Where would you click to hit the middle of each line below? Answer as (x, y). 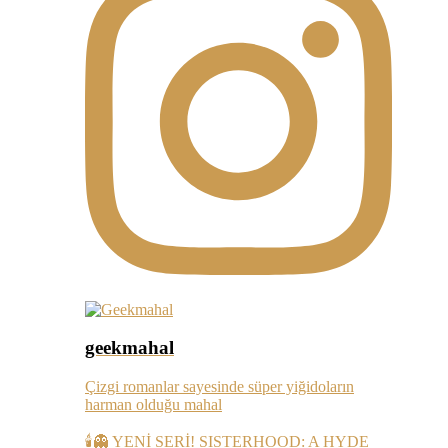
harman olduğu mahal (153, 405)
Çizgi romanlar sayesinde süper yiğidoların (219, 387)
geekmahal (129, 348)
